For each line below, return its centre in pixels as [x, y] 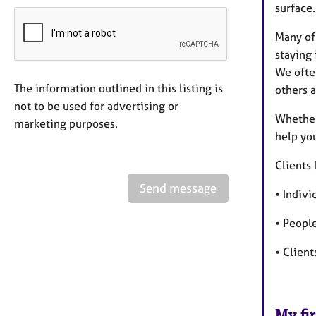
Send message [178, 188]
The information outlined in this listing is [119, 88]
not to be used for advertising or [96, 105]
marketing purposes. [66, 123]
